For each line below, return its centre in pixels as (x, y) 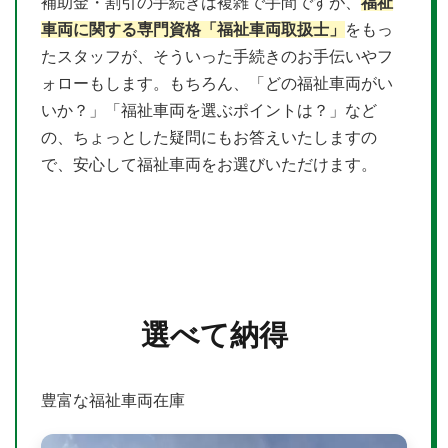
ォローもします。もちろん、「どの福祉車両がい (217, 84)
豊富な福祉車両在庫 (113, 401)
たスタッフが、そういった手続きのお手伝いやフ (217, 57)
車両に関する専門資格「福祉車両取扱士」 (193, 30)
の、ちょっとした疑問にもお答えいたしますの (209, 138)
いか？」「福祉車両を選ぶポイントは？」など (209, 111)
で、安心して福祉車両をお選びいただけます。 (209, 165)
